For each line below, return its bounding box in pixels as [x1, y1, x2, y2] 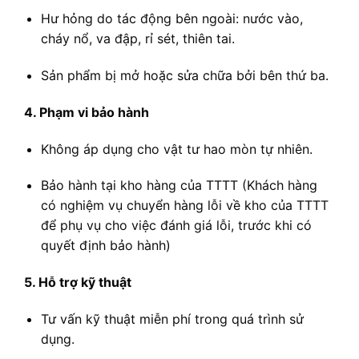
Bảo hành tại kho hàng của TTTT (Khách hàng [40, 177, 317, 194]
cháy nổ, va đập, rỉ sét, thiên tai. [40, 30, 235, 47]
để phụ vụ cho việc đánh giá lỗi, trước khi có [40, 217, 312, 234]
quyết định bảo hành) [40, 237, 171, 254]
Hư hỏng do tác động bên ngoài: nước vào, [40, 10, 303, 27]
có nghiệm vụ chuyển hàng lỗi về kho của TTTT [40, 197, 329, 214]
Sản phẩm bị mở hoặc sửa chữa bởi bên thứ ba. [40, 67, 329, 84]
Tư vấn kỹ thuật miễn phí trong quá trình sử [40, 311, 304, 328]
